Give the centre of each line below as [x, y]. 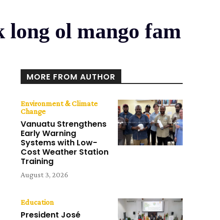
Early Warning [49, 134]
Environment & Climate [59, 104]
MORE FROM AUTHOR [71, 77]
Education [38, 202]
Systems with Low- [59, 143]
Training [37, 162]
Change [33, 111]
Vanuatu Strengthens [64, 124]
